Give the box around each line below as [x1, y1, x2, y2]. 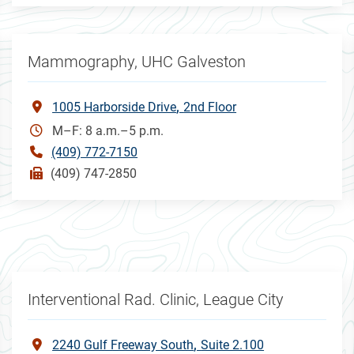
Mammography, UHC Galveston [28, 51, 247, 71]
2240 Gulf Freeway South [52, 337, 194, 352]
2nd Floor [183, 99, 237, 115]
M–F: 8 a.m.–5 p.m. [52, 122, 164, 138]
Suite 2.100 [201, 337, 265, 352]
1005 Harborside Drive [52, 99, 177, 115]
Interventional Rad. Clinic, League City [28, 289, 284, 309]
